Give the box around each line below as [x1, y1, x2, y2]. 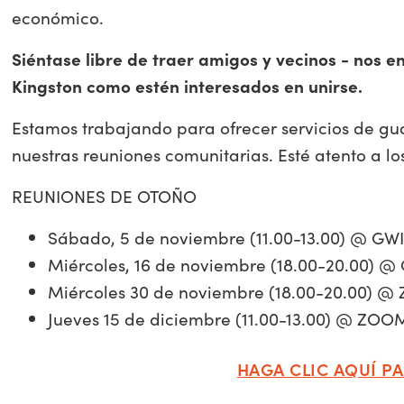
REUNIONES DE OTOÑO [12, 183, 197, 207]
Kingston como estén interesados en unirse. [12, 73, 363, 97]
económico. [12, 5, 105, 29]
